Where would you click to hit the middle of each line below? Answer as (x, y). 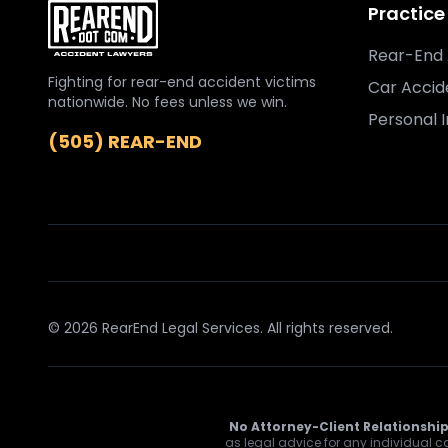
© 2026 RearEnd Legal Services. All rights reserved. (220, 328)
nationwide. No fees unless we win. (167, 102)
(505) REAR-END (125, 141)
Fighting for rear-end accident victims (182, 82)
